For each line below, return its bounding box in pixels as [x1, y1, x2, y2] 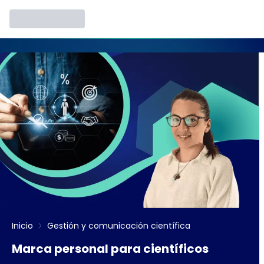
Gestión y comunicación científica [47, 220, 190, 232]
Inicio [12, 220, 33, 232]
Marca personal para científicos [12, 240, 209, 257]
